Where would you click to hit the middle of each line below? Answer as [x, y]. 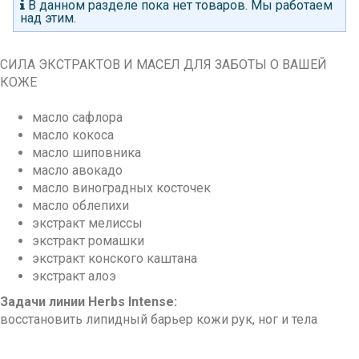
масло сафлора [77, 117]
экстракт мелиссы [87, 223]
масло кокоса [73, 135]
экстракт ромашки [88, 240]
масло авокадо [77, 170]
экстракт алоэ [74, 276]
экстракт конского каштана [115, 258]
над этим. [48, 18]
